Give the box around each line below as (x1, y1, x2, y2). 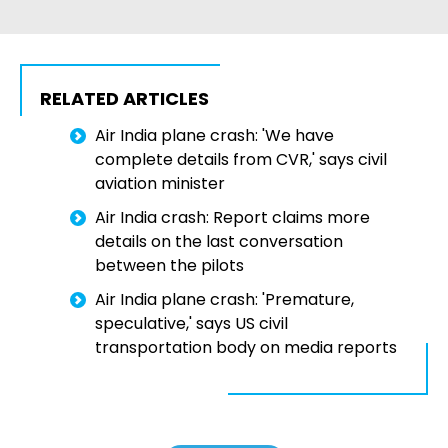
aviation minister (95, 172, 225, 196)
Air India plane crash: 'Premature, (95, 288, 354, 312)
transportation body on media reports (95, 336, 397, 360)
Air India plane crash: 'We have (95, 124, 334, 148)
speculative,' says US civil (95, 312, 288, 336)
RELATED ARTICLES (40, 86, 209, 112)
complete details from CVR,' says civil (95, 148, 387, 172)
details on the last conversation (95, 230, 343, 254)
